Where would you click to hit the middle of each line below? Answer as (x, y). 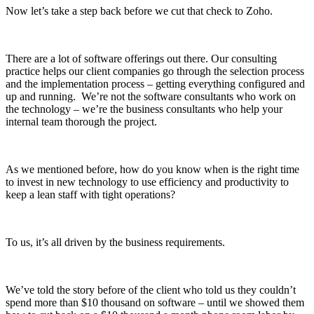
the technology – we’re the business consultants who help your (144, 109)
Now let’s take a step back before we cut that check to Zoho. (139, 11)
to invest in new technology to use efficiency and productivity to (147, 182)
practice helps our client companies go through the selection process (155, 71)
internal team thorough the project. (81, 121)
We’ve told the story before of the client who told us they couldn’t (151, 289)
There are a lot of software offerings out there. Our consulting (141, 58)
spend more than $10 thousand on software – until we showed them (155, 302)
